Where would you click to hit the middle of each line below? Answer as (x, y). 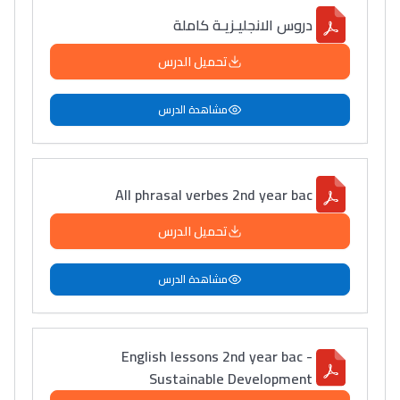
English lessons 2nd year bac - (217, 356)
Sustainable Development (231, 379)
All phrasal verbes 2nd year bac (214, 194)
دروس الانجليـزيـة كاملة (243, 25)
